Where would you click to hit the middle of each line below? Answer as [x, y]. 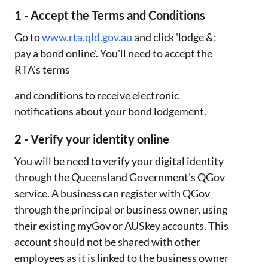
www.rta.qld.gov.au [87, 37]
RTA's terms [42, 69]
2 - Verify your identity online [92, 138]
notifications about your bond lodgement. [110, 111]
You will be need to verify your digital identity [119, 161]
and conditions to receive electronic [97, 95]
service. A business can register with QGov [112, 193]
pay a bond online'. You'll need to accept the [113, 53]
